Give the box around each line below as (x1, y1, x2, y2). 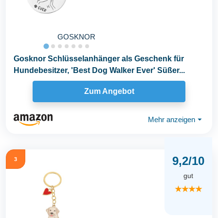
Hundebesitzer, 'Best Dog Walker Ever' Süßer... (14, 66, 185, 74)
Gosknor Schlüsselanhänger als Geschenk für (14, 54, 184, 63)
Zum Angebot (84, 87, 134, 96)
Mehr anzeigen (148, 115, 195, 124)
